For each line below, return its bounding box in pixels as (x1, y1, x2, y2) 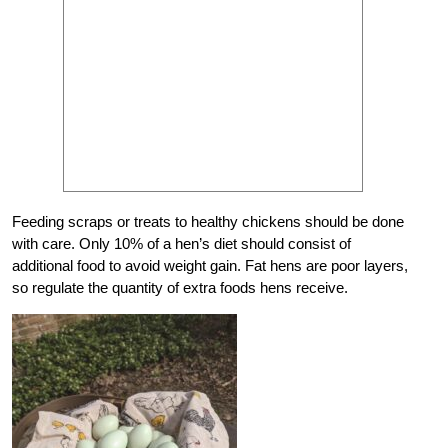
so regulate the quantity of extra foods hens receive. (12, 279, 348, 297)
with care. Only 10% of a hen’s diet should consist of (12, 235, 351, 253)
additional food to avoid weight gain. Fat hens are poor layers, (12, 257, 408, 275)
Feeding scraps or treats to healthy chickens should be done (12, 213, 404, 231)
